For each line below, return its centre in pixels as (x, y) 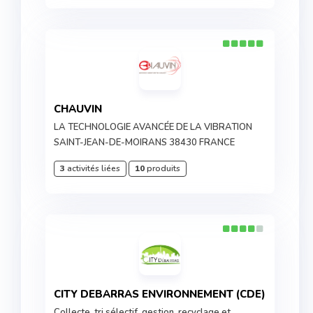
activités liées (93, 168)
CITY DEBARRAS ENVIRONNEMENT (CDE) (163, 294)
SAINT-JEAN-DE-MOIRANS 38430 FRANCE (144, 143)
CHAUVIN (81, 109)
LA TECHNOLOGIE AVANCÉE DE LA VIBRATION (153, 127)
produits (162, 168)
